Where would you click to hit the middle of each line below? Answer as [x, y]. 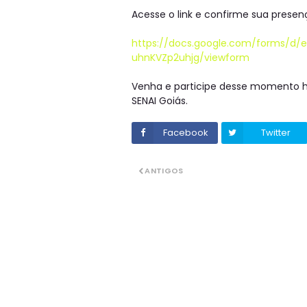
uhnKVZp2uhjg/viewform [191, 58]
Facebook [186, 133]
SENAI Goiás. [160, 101]
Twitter [275, 133]
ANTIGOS [164, 171]
